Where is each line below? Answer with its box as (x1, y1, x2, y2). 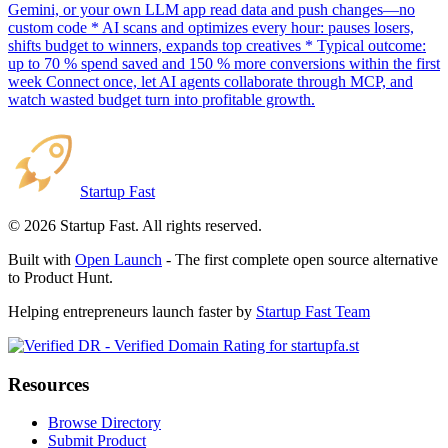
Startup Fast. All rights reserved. (56, 216, 262, 234)
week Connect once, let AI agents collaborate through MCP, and (8, 72, 413, 90)
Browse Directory (48, 414, 161, 432)
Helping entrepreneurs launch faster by (8, 302, 252, 320)
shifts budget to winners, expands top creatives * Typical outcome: (8, 36, 426, 54)
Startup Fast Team (256, 302, 370, 320)
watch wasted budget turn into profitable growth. (8, 90, 315, 108)
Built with (8, 250, 71, 268)
